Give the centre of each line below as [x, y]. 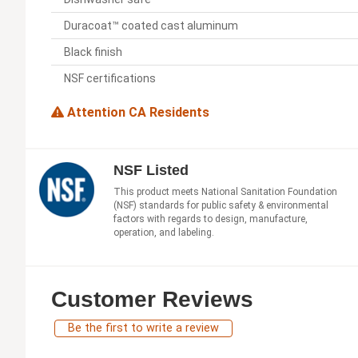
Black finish [93, 52]
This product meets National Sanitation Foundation [225, 192]
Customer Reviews [152, 300]
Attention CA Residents [137, 113]
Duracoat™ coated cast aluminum [151, 26]
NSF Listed [151, 171]
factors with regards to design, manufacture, [211, 219]
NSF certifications [110, 79]
